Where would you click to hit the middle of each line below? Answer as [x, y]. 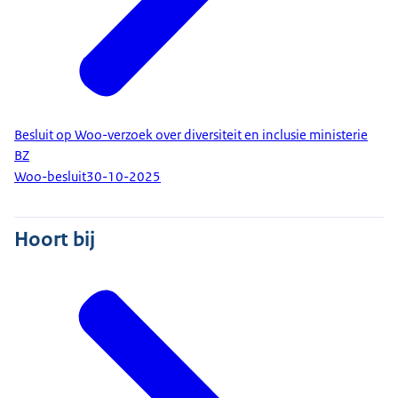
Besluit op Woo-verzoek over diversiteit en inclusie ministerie [191, 135]
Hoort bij [55, 239]
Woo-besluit [50, 177]
